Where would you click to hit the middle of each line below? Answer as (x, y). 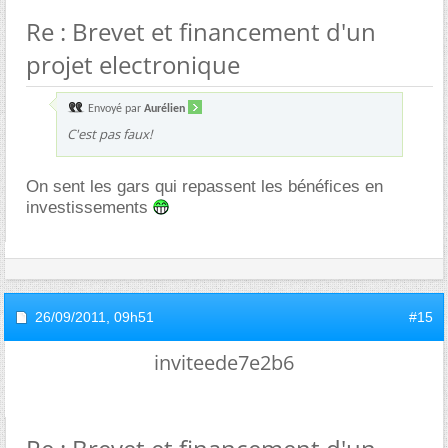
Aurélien (164, 108)
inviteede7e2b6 (224, 362)
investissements (89, 207)
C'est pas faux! (109, 133)
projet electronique (133, 64)
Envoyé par (114, 108)
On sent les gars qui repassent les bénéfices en (204, 186)
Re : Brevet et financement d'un (201, 31)
